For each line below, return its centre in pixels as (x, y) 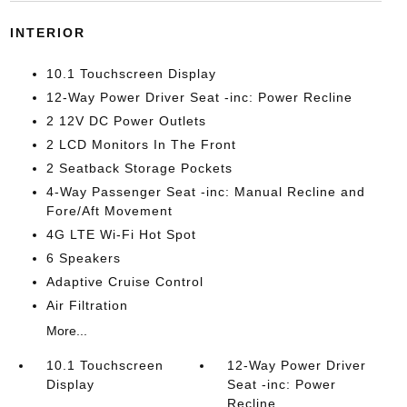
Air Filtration (87, 305)
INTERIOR (47, 33)
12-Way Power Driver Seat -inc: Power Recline (199, 97)
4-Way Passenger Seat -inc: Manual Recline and (205, 192)
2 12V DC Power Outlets (126, 121)
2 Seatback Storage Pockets (139, 168)
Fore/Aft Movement (109, 211)
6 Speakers (83, 258)
